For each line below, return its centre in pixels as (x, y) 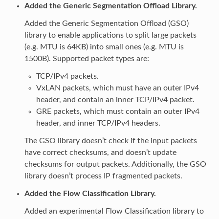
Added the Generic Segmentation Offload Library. (110, 6)
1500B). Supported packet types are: (87, 58)
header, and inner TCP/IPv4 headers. (98, 123)
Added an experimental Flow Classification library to (114, 211)
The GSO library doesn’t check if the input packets (110, 141)
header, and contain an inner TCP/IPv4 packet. (115, 99)
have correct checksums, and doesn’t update (100, 152)
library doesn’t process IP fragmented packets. (103, 176)
